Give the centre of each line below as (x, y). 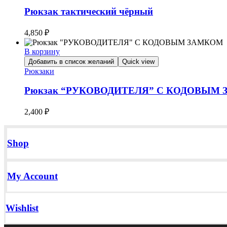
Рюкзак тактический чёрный (89, 11)
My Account (32, 176)
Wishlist (22, 208)
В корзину (42, 51)
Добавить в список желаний (71, 61)
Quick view (138, 61)
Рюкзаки (39, 71)
